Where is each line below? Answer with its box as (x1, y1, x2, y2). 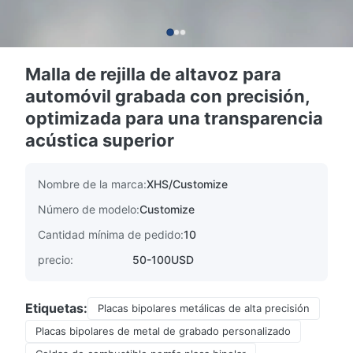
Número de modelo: (38, 203, 139, 216)
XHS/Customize (147, 177, 228, 191)
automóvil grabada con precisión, (25, 86, 310, 106)
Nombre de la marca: (38, 177, 147, 191)
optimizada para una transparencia (25, 108, 323, 128)
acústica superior (25, 130, 174, 150)
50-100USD (132, 253, 194, 266)
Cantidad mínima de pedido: (38, 228, 184, 241)
